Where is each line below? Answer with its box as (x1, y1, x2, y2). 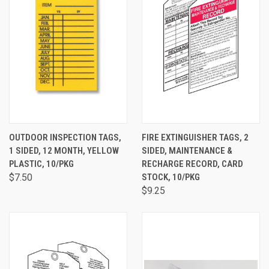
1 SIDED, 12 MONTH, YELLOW (9, 145, 119, 156)
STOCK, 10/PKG (142, 172, 200, 183)
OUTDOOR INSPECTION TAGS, (9, 132, 121, 143)
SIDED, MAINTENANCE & (142, 145, 232, 156)
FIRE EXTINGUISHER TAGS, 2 (142, 132, 249, 143)
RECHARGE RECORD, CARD (142, 159, 243, 169)
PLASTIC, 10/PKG (9, 159, 74, 169)
